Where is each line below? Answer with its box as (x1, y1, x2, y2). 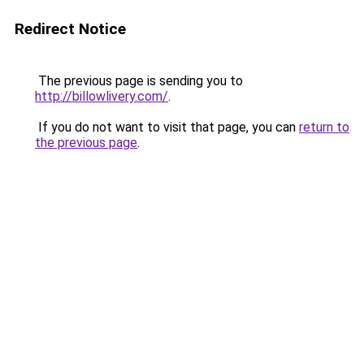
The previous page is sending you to (35, 73, 243, 89)
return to (299, 119, 349, 135)
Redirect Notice (15, 19, 126, 38)
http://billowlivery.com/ (35, 89, 168, 104)
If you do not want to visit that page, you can (35, 119, 299, 135)
